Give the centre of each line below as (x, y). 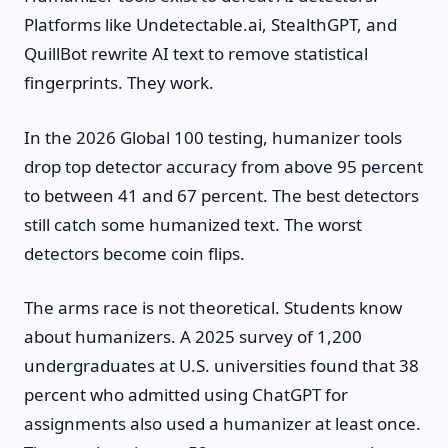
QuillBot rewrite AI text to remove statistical (196, 53)
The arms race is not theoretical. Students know (213, 307)
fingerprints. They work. (119, 82)
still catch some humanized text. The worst (193, 224)
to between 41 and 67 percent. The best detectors (221, 195)
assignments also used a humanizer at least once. (222, 423)
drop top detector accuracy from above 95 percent (223, 166)
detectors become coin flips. (134, 253)
